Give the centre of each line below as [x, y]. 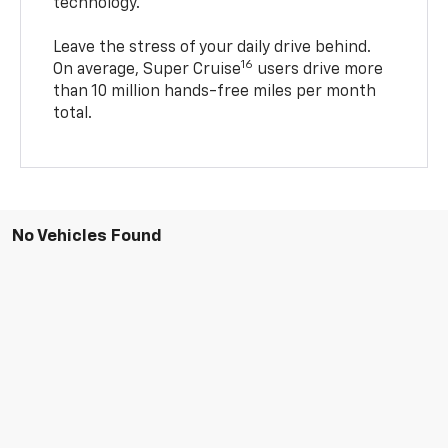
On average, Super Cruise [147, 69]
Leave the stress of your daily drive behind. [212, 47]
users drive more [318, 69]
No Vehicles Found [87, 236]
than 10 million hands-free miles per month [215, 91]
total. [73, 113]
